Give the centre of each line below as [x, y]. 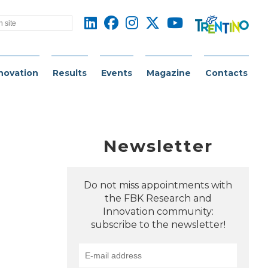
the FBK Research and [158, 198]
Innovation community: [158, 211]
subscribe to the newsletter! [158, 225]
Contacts [226, 73]
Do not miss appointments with [158, 185]
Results [70, 73]
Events [117, 73]
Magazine [169, 73]
